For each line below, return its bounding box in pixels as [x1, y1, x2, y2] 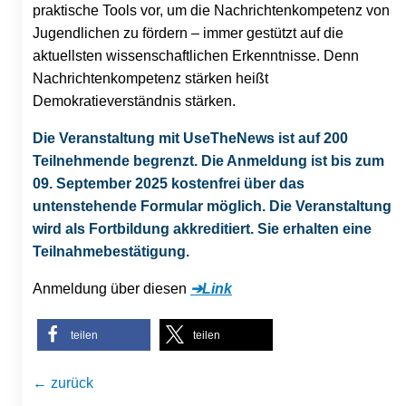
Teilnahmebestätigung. [33, 243, 189, 259]
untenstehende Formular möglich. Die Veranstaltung [33, 198, 391, 214]
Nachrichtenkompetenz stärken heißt [33, 70, 268, 86]
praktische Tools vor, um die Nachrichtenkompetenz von [33, 2, 390, 18]
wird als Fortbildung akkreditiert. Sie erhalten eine [33, 220, 372, 237]
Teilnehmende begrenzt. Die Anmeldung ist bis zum [33, 152, 384, 169]
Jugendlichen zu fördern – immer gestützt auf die [33, 24, 343, 41]
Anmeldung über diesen [33, 280, 190, 296]
